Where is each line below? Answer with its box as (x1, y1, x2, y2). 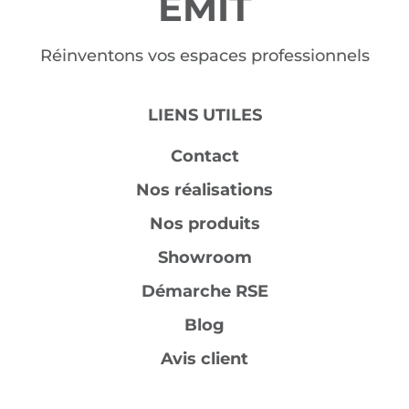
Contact (170, 145, 239, 166)
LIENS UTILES (147, 104, 262, 125)
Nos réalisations (136, 179, 273, 200)
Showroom (157, 246, 252, 267)
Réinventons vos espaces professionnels (39, 45, 370, 66)
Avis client (161, 348, 248, 369)
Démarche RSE (141, 280, 268, 301)
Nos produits (149, 213, 260, 234)
